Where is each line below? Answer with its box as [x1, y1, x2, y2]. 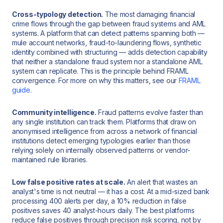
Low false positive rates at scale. [12, 177, 125, 186]
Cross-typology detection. [12, 10, 103, 19]
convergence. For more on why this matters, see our [12, 76, 179, 85]
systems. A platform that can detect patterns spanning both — [12, 29, 205, 38]
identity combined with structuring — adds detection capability [12, 48, 208, 57]
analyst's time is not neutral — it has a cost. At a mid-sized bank [12, 187, 210, 196]
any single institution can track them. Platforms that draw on [12, 117, 196, 126]
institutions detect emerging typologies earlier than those [12, 136, 191, 145]
